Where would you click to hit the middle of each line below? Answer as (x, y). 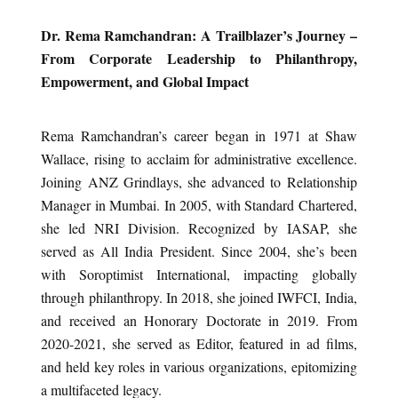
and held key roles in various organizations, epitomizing (199, 367)
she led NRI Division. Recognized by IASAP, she (199, 228)
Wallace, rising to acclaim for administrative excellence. (199, 159)
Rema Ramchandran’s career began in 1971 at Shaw (199, 136)
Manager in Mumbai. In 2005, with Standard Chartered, (199, 205)
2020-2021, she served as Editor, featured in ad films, (199, 344)
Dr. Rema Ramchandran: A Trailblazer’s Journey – (199, 36)
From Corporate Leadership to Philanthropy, (199, 59)
